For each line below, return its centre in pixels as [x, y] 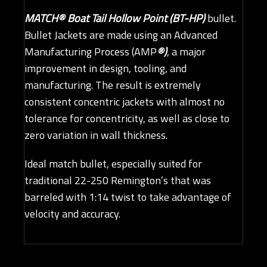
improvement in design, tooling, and [105, 69]
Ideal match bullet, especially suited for [113, 164]
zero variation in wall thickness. [96, 135]
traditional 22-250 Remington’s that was [118, 181]
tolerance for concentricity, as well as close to [127, 119]
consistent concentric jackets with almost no [125, 102]
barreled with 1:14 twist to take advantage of [128, 197]
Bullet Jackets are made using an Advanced [121, 35]
